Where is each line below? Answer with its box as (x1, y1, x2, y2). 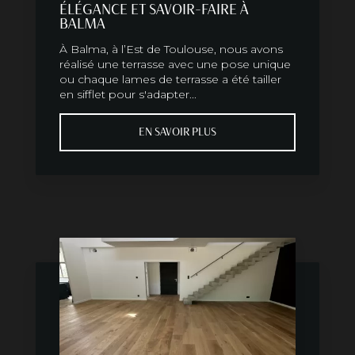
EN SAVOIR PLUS (139, 125, 216, 139)
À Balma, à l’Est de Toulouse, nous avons (59, 42, 283, 57)
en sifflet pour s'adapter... (59, 87, 197, 102)
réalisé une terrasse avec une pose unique (59, 57, 291, 72)
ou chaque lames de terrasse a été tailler (59, 72, 281, 87)
